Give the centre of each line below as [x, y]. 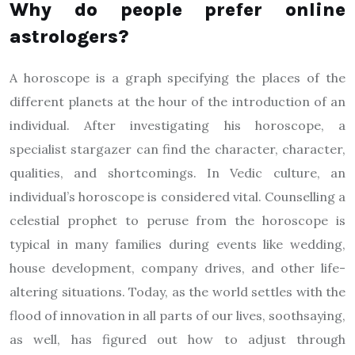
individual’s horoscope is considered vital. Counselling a [177, 196]
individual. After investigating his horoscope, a [177, 125]
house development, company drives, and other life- [177, 267]
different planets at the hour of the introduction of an [177, 101]
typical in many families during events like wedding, [177, 244]
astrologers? [69, 36]
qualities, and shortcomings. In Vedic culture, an [177, 172]
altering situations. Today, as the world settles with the [177, 291]
